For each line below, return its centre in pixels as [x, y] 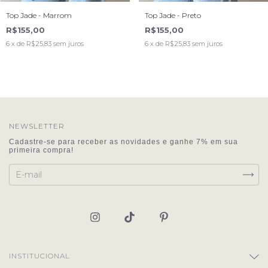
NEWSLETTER [37, 126]
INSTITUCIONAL [39, 256]
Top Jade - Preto [173, 15]
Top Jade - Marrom [39, 15]
